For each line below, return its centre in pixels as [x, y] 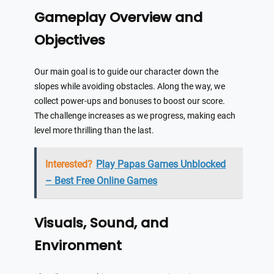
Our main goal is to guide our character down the [126, 72]
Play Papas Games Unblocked [161, 165]
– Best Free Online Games [102, 181]
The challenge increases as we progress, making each [135, 116]
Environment [78, 245]
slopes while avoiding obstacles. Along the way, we [130, 87]
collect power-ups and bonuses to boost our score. [130, 102]
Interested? [69, 165]
